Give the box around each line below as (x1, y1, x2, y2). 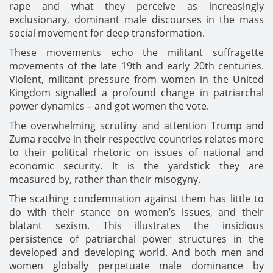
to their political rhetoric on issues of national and (9, 145, 264, 159)
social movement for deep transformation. (9, 26, 205, 40)
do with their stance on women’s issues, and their (9, 205, 264, 219)
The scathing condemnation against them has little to (9, 191, 264, 205)
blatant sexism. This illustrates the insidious (9, 218, 264, 232)
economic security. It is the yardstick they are (9, 158, 264, 172)
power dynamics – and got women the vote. (9, 99, 209, 113)
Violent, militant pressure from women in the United (9, 72, 264, 86)
